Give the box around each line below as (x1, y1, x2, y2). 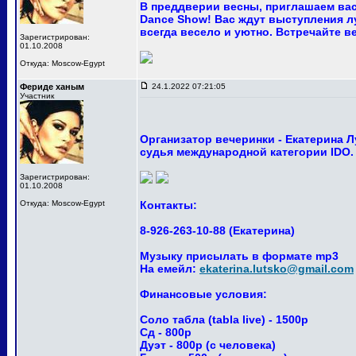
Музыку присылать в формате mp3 (140, 250, 339, 262)
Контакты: (140, 199, 197, 211)
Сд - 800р (140, 326, 192, 339)
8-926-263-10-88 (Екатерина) (140, 224, 295, 237)
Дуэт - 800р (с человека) (140, 339, 276, 351)
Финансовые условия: (140, 288, 267, 300)
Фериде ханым (20, 82, 84, 91)
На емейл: (140, 262, 199, 275)
